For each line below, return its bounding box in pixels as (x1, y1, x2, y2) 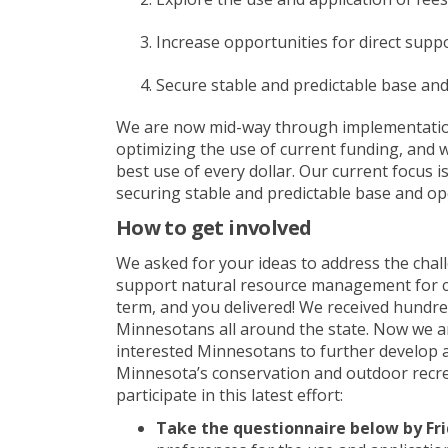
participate (115, 383, 197, 406)
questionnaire (232, 416, 350, 439)
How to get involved (115, 213, 312, 241)
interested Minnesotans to (115, 339, 320, 362)
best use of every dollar (115, 159, 292, 182)
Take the (155, 416, 233, 439)
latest (250, 383, 297, 406)
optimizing (115, 137, 196, 160)
